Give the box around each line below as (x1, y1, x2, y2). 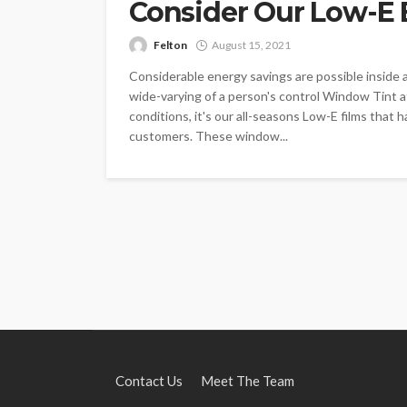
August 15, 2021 (212, 37, 291, 52)
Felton (154, 37, 187, 52)
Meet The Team (201, 372, 294, 389)
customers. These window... (129, 127, 288, 144)
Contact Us (115, 372, 183, 389)
